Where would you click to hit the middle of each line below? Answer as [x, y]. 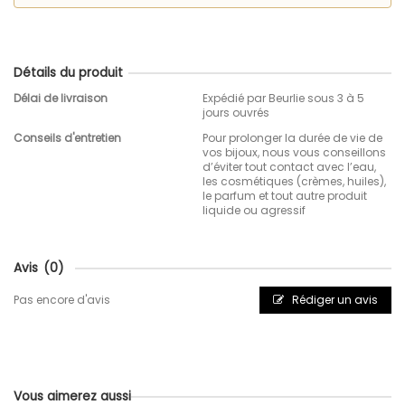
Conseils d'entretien [67, 137]
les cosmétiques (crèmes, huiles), [294, 181]
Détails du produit [68, 72]
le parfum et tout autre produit [285, 195]
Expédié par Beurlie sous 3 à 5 [283, 98]
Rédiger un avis [334, 299]
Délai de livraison [61, 98]
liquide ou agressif [254, 210]
